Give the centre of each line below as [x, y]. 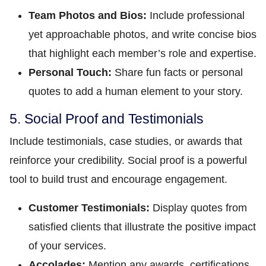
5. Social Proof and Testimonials [107, 119]
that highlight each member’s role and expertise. [142, 53]
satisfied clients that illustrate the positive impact [142, 227]
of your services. [67, 246]
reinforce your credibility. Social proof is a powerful [128, 160]
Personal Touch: [70, 72]
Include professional [196, 15]
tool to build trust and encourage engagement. [118, 179]
